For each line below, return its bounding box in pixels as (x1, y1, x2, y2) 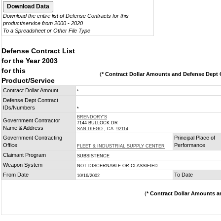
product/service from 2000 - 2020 (3, 20, 83, 26)
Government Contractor (3, 117, 60, 123)
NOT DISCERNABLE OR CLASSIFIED (77, 163, 158, 168)
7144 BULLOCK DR (77, 120, 118, 125)
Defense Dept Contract (3, 97, 58, 103)
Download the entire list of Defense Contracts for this (3, 13, 129, 19)
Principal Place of (174, 135, 215, 141)
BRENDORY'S (77, 114, 107, 119)
